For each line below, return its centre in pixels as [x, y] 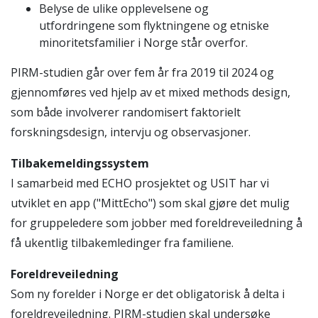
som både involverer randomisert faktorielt [126, 113]
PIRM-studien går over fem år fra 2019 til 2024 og [142, 73]
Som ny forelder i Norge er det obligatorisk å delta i [148, 294]
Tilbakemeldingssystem [81, 164]
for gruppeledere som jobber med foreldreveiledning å [157, 223]
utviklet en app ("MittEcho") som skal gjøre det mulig [150, 203]
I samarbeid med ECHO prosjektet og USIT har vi [140, 183]
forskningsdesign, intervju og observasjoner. [132, 132]
